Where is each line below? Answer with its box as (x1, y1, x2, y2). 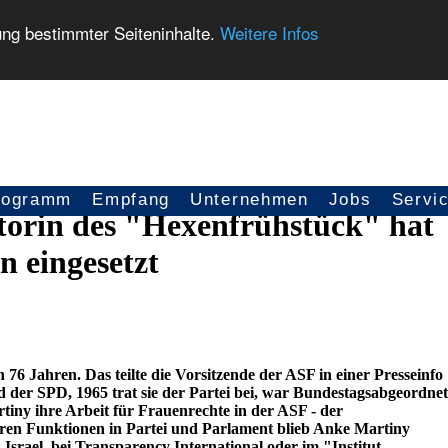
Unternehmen (190, 190, 309, 209)
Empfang (92, 190, 171, 209)
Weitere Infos (220, 19, 319, 45)
